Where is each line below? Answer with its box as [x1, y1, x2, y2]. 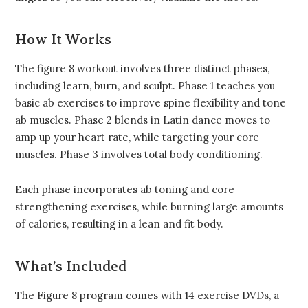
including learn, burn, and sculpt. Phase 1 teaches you [15, 79, 275, 93]
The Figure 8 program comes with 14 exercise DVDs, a [15, 289, 279, 302]
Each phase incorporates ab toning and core [15, 183, 234, 197]
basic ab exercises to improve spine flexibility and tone [15, 96, 286, 110]
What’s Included [15, 258, 126, 276]
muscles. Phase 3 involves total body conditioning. [15, 148, 263, 162]
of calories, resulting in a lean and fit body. [15, 217, 223, 231]
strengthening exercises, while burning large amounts [15, 200, 283, 214]
